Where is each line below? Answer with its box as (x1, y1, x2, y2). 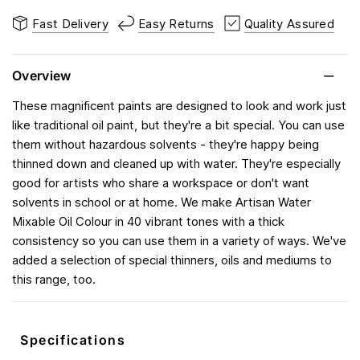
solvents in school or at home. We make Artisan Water (12, 194, 312, 211)
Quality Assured (243, 15, 335, 31)
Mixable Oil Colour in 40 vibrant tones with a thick (12, 214, 285, 230)
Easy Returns (137, 15, 215, 31)
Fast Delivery (32, 15, 108, 31)
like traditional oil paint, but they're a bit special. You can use (12, 117, 346, 133)
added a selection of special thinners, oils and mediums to (12, 252, 333, 268)
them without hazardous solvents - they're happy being (12, 137, 320, 153)
